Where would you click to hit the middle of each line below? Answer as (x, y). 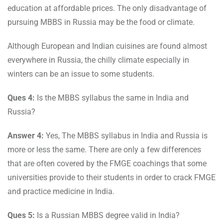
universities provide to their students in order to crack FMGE (111, 178)
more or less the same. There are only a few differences (104, 150)
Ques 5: (22, 216)
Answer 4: (27, 136)
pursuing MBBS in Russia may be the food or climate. (101, 22)
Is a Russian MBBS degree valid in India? (108, 216)
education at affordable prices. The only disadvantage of (107, 8)
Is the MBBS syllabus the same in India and (113, 98)
